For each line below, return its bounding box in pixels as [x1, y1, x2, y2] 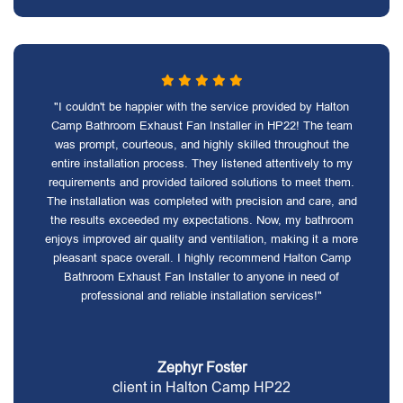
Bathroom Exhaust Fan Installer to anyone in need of [64, 270, 339, 283]
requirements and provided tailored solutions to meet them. [49, 175, 354, 189]
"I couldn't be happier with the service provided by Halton [54, 100, 349, 113]
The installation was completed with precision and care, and [46, 194, 357, 208]
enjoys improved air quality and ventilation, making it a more [45, 232, 358, 246]
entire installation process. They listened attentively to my [50, 157, 353, 170]
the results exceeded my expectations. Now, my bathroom [49, 213, 354, 227]
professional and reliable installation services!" [81, 289, 322, 302]
